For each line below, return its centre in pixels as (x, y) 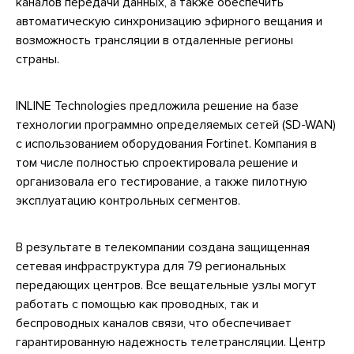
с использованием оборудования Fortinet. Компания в (166, 143)
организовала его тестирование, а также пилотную (162, 181)
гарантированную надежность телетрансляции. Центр (171, 343)
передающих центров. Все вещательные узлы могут (166, 286)
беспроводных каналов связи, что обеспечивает (154, 324)
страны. (38, 59)
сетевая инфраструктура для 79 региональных (151, 267)
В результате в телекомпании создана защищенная (163, 248)
